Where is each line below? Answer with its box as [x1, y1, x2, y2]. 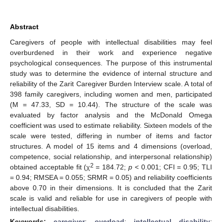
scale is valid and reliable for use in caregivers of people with [10, 194, 212, 202]
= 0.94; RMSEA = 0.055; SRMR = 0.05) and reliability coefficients [10, 173, 212, 181]
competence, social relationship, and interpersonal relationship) [10, 152, 212, 161]
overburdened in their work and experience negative [10, 48, 212, 56]
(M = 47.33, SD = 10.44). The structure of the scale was [10, 100, 212, 109]
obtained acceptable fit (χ [10, 163, 90, 171]
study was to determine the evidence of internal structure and [10, 69, 212, 77]
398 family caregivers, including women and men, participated [10, 90, 212, 98]
